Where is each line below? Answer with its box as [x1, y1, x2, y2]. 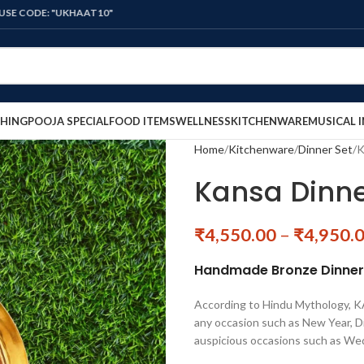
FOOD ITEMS [109, 114, 175, 128]
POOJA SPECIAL [28, 114, 109, 128]
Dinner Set [298, 142, 353, 156]
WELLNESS [175, 114, 231, 128]
